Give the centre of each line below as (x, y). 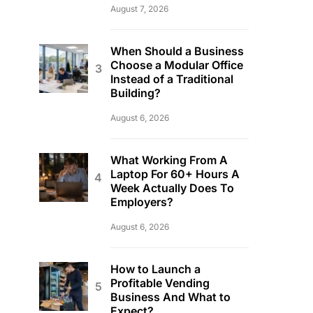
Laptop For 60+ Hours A (175, 174)
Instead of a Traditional (172, 79)
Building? (136, 93)
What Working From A (169, 160)
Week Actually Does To (172, 188)
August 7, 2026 (139, 9)
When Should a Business (177, 51)
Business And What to (170, 297)
